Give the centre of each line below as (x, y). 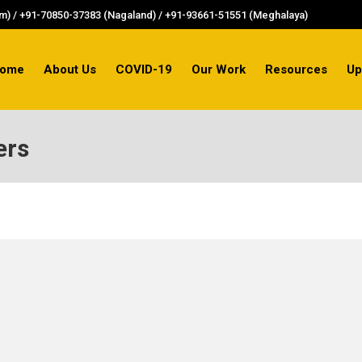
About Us (70, 69)
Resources (296, 69)
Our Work (219, 69)
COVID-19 (144, 69)
